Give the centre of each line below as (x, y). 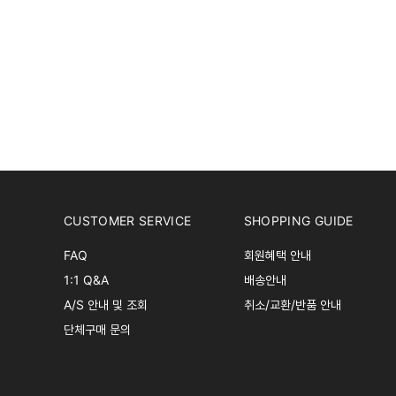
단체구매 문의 (97, 329)
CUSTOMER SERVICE (127, 221)
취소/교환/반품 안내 (292, 305)
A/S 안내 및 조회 (105, 305)
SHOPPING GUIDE (298, 221)
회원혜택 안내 (277, 255)
